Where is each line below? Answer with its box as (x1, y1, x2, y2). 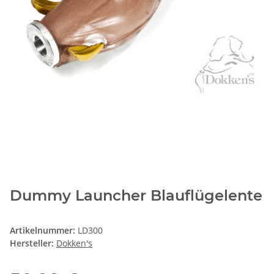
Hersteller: (10, 237, 54, 250)
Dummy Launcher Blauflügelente (10, 187, 262, 205)
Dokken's (56, 237, 92, 250)
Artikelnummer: (10, 224, 78, 237)
